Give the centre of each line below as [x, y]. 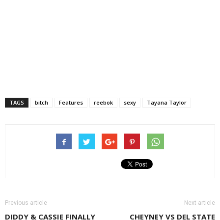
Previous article [26, 203]
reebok [103, 102]
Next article [200, 203]
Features [71, 102]
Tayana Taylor [167, 102]
